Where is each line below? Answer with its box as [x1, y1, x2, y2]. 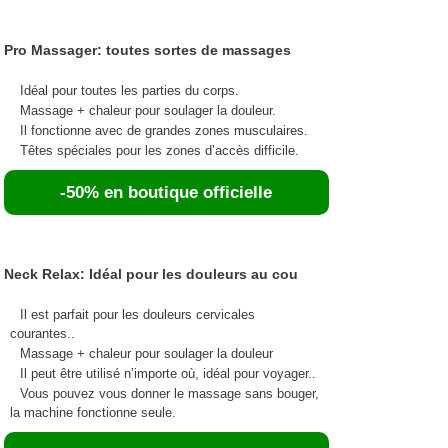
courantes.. [9, 325, 75, 341]
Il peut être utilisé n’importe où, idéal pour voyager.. [19, 365, 316, 381]
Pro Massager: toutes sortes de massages [3, 41, 291, 58]
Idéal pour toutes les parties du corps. [19, 82, 239, 98]
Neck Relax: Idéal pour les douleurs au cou [3, 265, 298, 282]
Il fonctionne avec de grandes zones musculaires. [19, 122, 308, 138]
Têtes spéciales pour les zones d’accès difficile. [19, 142, 299, 158]
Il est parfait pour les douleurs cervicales [19, 306, 255, 322]
